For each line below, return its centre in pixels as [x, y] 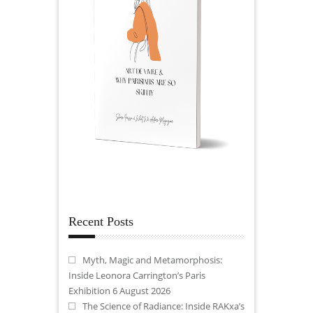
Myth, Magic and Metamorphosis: [152, 260]
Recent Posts [101, 221]
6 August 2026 [141, 290]
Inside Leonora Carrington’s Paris [137, 275]
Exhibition [89, 290]
